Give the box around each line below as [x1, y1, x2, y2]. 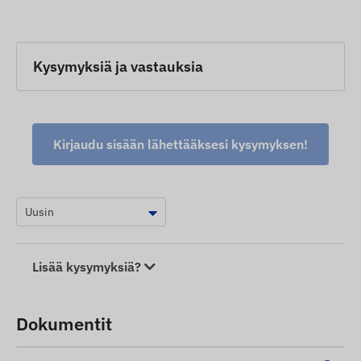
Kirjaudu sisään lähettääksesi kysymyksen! [53, 136, 308, 153]
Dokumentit [16, 312, 112, 336]
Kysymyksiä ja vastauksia [33, 57, 203, 77]
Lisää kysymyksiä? [32, 259, 144, 276]
